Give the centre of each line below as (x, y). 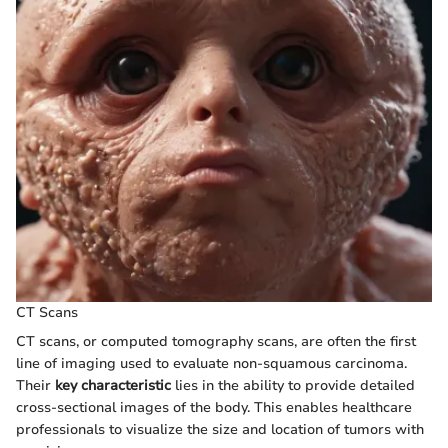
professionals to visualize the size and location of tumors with (220, 429)
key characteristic (113, 385)
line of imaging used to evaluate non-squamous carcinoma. (211, 363)
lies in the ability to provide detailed (293, 385)
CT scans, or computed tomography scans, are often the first (216, 341)
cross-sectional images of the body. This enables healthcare (214, 407)
